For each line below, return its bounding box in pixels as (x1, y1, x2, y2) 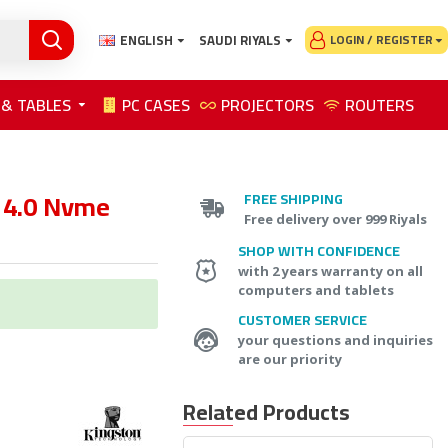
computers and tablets (238, 281, 394, 299)
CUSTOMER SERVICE (238, 307, 367, 333)
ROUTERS (345, 90, 414, 120)
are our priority (238, 350, 342, 368)
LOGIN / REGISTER (330, 28, 433, 51)
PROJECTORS (221, 90, 314, 120)
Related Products (183, 391, 350, 433)
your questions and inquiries (238, 331, 433, 349)
